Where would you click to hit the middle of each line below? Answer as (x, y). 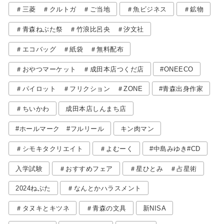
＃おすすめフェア (86, 168)
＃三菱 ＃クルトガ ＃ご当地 (63, 9)
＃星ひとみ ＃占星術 (163, 168)
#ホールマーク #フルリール (60, 128)
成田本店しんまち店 (96, 109)
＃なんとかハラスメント (104, 188)
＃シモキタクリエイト (49, 148)
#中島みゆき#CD (175, 148)
